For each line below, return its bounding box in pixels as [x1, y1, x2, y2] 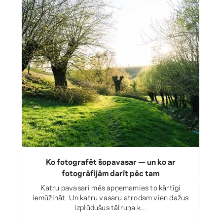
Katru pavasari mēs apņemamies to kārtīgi [40, 181, 181, 192]
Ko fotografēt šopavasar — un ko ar [45, 155, 176, 167]
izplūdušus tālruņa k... [74, 201, 147, 212]
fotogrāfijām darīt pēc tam [62, 166, 159, 178]
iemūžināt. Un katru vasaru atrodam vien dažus [32, 191, 189, 202]
